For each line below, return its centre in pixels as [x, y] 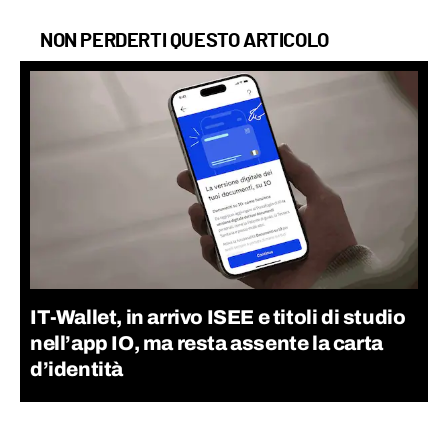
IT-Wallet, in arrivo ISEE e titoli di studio [218, 317]
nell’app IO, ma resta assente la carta [206, 343]
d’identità [76, 369]
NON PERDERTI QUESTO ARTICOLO [184, 41]
